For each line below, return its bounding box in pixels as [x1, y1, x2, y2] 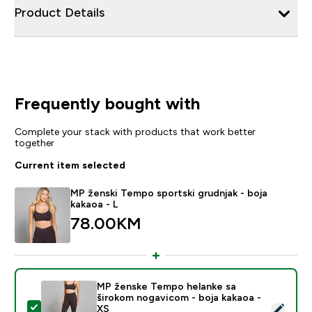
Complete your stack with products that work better [14, 125, 256, 137]
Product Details [14, 5, 104, 19]
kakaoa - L [70, 198, 118, 210]
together [14, 136, 54, 148]
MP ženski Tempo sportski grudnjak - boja [70, 187, 267, 198]
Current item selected [14, 159, 125, 171]
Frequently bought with [14, 93, 200, 113]
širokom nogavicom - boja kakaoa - [96, 291, 261, 303]
